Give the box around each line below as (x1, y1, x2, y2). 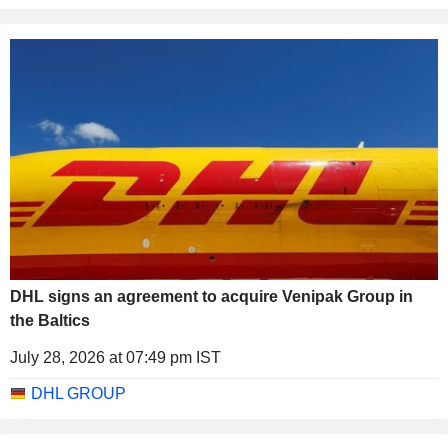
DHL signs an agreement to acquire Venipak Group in (10, 287, 413, 305)
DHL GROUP (31, 384, 126, 402)
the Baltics (10, 311, 90, 329)
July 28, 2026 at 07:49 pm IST (10, 348, 221, 366)
